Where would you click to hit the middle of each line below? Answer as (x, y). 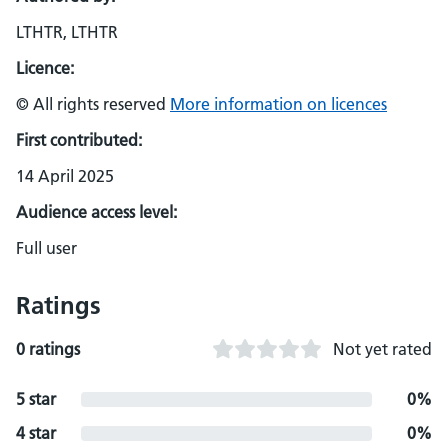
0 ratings (48, 349)
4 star (36, 433)
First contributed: (79, 140)
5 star (36, 399)
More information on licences (278, 104)
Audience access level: (96, 212)
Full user (46, 248)
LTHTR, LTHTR (67, 32)
